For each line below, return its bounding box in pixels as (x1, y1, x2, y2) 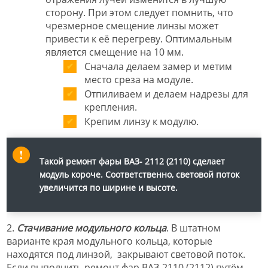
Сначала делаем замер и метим (84, 59, 232, 73)
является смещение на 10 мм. (45, 45, 184, 59)
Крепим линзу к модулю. (84, 114, 199, 128)
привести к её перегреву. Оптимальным (45, 32, 232, 45)
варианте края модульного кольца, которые (7, 234, 212, 248)
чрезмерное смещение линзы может (45, 19, 218, 32)
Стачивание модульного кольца (17, 221, 166, 234)
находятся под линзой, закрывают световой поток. (7, 247, 245, 261)
